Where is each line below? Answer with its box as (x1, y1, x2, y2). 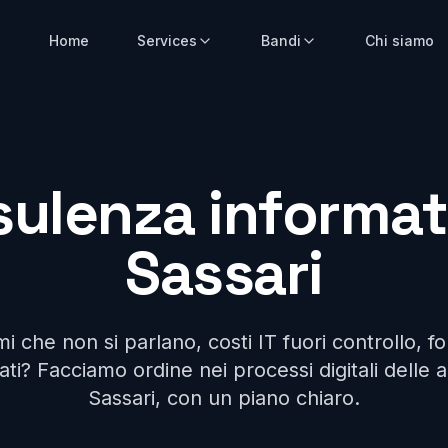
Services (137, 32, 197, 50)
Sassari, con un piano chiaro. (88, 386, 360, 410)
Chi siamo (365, 32, 434, 50)
